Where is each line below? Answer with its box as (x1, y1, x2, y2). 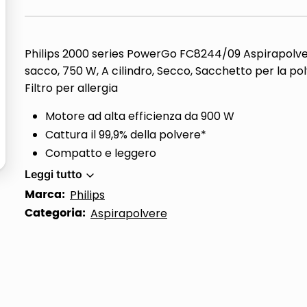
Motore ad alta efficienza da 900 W (45, 108, 234, 124)
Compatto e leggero (45, 145, 156, 161)
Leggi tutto (25, 167, 82, 181)
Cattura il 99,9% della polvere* (45, 127, 206, 143)
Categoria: (25, 204, 86, 222)
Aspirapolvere (90, 206, 167, 221)
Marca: (25, 186, 65, 204)
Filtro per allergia (25, 80, 118, 96)
